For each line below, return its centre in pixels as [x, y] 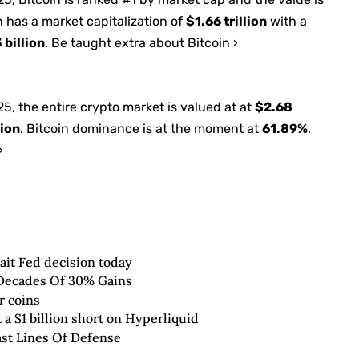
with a [287, 21]
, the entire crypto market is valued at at [134, 107]
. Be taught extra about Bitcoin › [142, 42]
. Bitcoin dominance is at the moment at [141, 128]
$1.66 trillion [227, 21]
